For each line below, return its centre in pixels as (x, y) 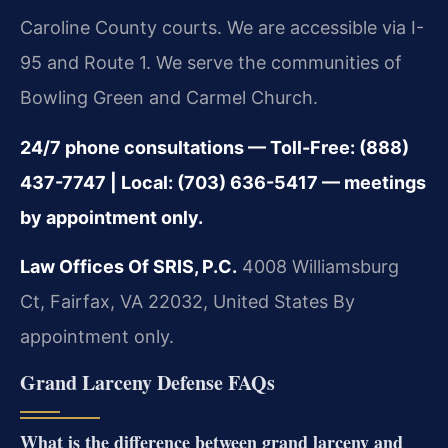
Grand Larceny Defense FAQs (147, 383)
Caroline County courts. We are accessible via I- (222, 28)
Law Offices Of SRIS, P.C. (128, 267)
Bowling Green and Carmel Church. (169, 98)
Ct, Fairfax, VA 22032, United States (174, 302)
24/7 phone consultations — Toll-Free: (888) (214, 147)
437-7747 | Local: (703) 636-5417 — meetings (223, 182)
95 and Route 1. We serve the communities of (211, 63)
